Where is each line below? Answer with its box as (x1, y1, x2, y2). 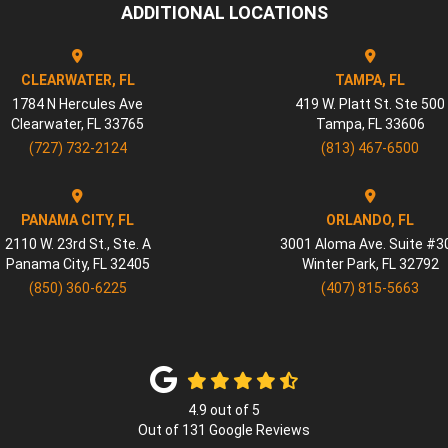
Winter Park (301, 256, 376, 273)
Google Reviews (206, 422, 310, 439)
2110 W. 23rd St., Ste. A (4, 236, 151, 253)
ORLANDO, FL (326, 212, 415, 229)
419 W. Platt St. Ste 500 (295, 96, 446, 113)
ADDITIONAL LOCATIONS (120, 2, 328, 24)
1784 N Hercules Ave (12, 96, 144, 113)
